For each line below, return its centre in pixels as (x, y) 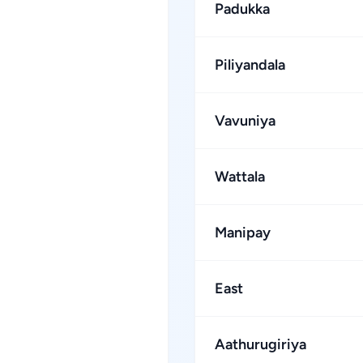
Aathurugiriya (261, 344)
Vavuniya (245, 121)
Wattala (240, 177)
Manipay (243, 233)
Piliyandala (250, 65)
